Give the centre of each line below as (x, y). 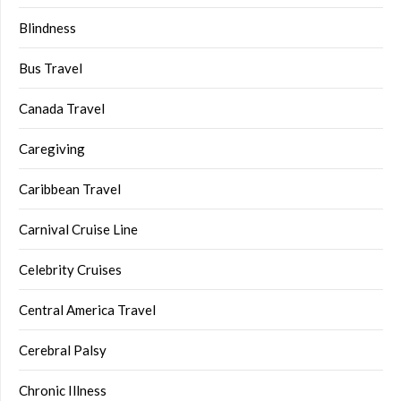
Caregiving (52, 149)
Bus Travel (51, 68)
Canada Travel (62, 109)
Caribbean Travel (70, 189)
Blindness (47, 28)
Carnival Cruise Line (78, 230)
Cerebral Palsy (63, 350)
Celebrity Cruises (70, 270)
